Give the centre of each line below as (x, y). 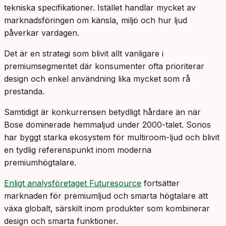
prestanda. (24, 92)
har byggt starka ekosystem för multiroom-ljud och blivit (112, 137)
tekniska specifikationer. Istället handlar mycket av (100, 8)
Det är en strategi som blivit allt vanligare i (84, 54)
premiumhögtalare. (40, 163)
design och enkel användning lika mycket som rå (97, 79)
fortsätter (160, 183)
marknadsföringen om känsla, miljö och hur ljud (96, 20)
